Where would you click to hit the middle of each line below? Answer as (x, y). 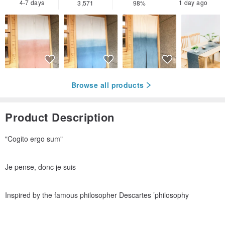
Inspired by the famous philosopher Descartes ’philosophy (97, 195)
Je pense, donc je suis (40, 166)
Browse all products (108, 85)
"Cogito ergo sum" (34, 138)
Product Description (60, 117)
